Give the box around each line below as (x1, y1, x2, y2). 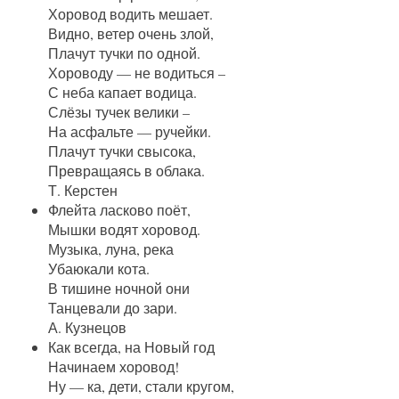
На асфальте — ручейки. (48, 122, 212, 142)
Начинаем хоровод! (48, 357, 180, 377)
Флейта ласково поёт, (48, 200, 191, 220)
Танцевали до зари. (48, 298, 178, 318)
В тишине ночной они (48, 279, 191, 298)
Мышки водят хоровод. (48, 220, 201, 240)
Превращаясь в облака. (48, 161, 206, 181)
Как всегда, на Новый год (48, 338, 216, 357)
